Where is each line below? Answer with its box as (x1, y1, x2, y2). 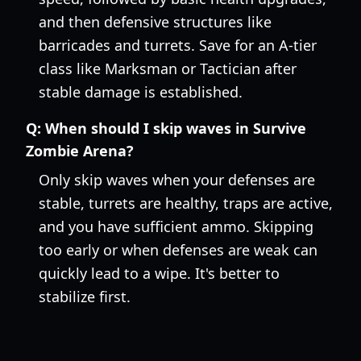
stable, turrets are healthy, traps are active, (39, 193, 333, 213)
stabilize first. (39, 287, 131, 306)
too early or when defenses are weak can (39, 240, 317, 259)
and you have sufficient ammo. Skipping (39, 217, 313, 236)
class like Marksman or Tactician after (39, 59, 297, 78)
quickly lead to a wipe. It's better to (39, 263, 280, 283)
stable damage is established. (39, 82, 243, 102)
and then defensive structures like (39, 12, 272, 31)
